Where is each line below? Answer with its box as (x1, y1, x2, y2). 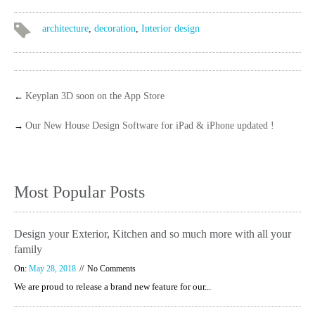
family (14, 243, 42, 255)
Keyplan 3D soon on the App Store (25, 90, 165, 101)
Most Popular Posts (14, 182, 145, 201)
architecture (42, 22, 89, 34)
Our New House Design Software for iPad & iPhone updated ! (25, 120, 274, 131)
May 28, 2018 (29, 263, 76, 274)
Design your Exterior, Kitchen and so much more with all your (14, 227, 291, 240)
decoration (94, 22, 136, 34)
